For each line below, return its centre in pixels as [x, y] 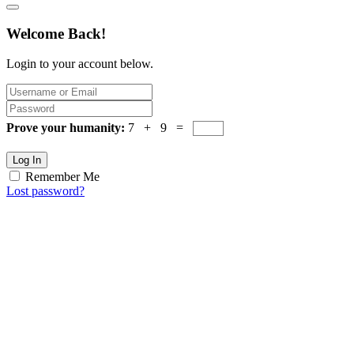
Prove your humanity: [67, 128]
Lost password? [45, 191]
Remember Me [62, 177]
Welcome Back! [56, 33]
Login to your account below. [80, 64]
